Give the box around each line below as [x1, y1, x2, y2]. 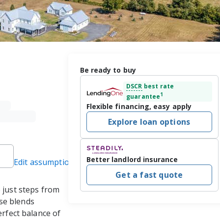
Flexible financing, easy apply [86, 102, 192, 111]
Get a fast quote [115, 169, 183, 180]
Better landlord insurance [86, 155, 178, 164]
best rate [142, 82, 174, 90]
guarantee [126, 92, 161, 101]
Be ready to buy [80, 65, 136, 75]
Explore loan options [108, 116, 191, 127]
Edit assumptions [14, 157, 79, 167]
